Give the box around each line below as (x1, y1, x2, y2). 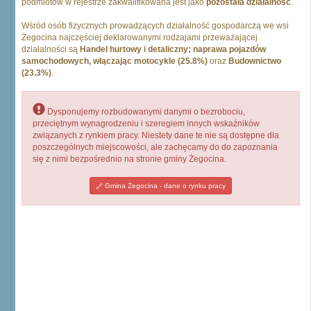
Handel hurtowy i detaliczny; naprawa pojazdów (80, 44, 266, 54)
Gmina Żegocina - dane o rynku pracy (103, 182, 226, 190)
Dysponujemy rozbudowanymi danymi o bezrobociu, (45, 107, 245, 117)
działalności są (22, 44, 80, 54)
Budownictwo (228, 56, 281, 66)
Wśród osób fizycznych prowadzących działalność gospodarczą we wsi (22, 21, 289, 31)
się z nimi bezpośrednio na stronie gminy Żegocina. (33, 154, 226, 164)
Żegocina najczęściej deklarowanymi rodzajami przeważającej (22, 33, 258, 42)
